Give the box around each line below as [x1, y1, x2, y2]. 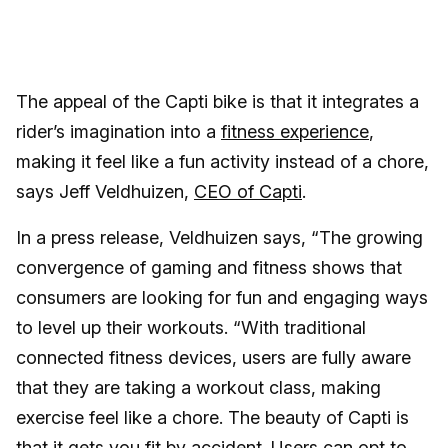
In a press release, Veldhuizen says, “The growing [16, 227, 423, 248]
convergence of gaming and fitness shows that [16, 257, 402, 278]
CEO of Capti [194, 181, 302, 202]
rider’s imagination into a [16, 121, 221, 142]
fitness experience [221, 121, 369, 142]
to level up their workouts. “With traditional [16, 317, 366, 338]
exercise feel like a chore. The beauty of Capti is [16, 407, 409, 428]
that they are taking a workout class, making [16, 377, 381, 398]
